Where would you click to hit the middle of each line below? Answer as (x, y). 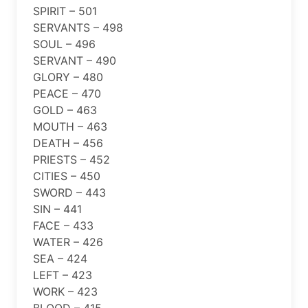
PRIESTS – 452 (71, 159)
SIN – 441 (57, 209)
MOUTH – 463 (70, 126)
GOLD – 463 (65, 110)
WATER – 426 (68, 242)
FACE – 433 (63, 225)
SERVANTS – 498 (78, 27)
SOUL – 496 (64, 44)
